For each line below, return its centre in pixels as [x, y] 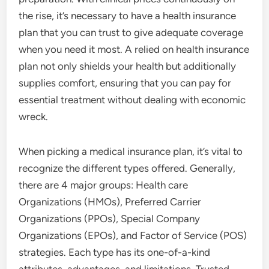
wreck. [34, 116]
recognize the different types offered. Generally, [127, 168]
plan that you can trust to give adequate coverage [131, 32]
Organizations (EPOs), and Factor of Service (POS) [133, 235]
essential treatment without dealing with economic [132, 100]
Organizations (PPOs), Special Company [110, 219]
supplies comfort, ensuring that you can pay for [125, 83]
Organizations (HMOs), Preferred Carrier [110, 202]
